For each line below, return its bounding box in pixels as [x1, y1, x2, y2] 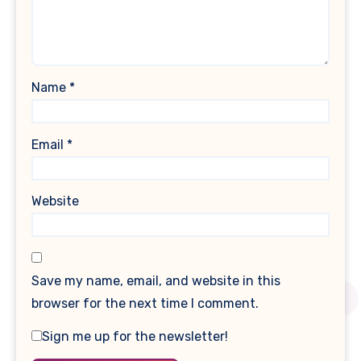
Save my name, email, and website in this [31, 273, 281, 289]
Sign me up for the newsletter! [42, 329, 229, 345]
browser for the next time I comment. [31, 296, 259, 312]
